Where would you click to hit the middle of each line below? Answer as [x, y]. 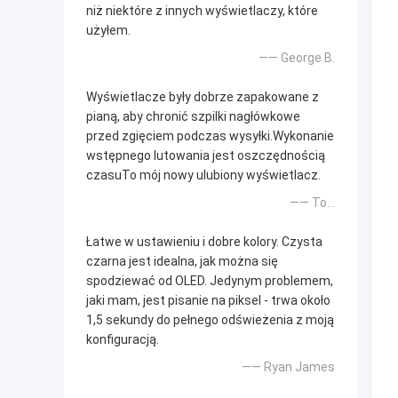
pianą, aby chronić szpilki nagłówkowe [193, 117]
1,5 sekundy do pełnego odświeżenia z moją [210, 320]
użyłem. [108, 31]
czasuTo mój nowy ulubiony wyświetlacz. [203, 175]
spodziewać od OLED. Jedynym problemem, [210, 281]
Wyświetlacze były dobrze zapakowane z [203, 97]
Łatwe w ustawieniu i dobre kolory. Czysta [204, 242]
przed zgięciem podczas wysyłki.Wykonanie [210, 136]
